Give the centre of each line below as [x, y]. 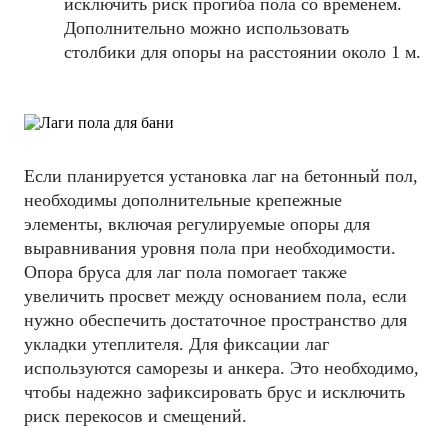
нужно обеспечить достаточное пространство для [215, 320]
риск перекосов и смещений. [135, 416]
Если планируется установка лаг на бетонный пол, [221, 176]
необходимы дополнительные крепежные [183, 200]
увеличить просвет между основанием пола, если [215, 296]
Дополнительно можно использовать [206, 28]
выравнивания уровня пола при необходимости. [210, 248]
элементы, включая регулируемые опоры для [197, 224]
